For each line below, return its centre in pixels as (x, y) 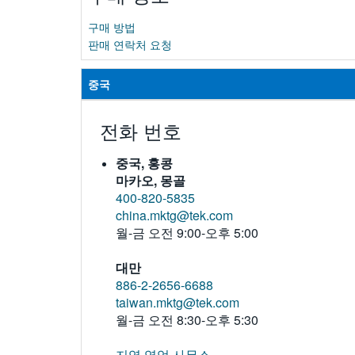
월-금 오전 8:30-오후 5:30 (187, 320)
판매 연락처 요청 (130, 45)
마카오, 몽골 (151, 181)
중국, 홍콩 (144, 163)
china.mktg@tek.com (174, 216)
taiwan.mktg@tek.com (177, 303)
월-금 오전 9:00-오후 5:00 (187, 233)
